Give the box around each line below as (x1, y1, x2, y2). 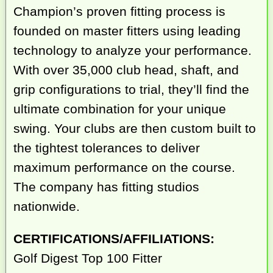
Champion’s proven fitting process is (13, 4, 226, 19)
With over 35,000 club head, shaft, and (13, 63, 239, 77)
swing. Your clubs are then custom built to (13, 121, 257, 136)
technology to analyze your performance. (13, 43, 252, 58)
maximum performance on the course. (13, 160, 236, 175)
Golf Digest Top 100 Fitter (13, 250, 163, 265)
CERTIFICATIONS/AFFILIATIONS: (13, 231, 215, 246)
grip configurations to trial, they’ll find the (13, 82, 250, 97)
